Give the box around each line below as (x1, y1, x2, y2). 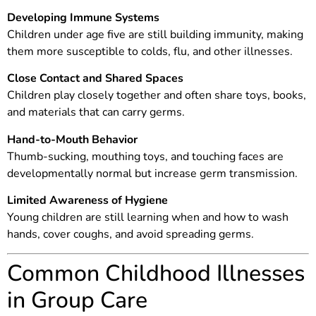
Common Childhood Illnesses (7, 257, 305, 288)
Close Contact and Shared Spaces (7, 71, 183, 87)
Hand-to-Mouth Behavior (7, 131, 138, 147)
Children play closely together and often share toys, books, (7, 87, 306, 104)
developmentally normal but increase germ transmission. (7, 165, 298, 181)
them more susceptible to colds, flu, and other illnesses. (7, 44, 293, 60)
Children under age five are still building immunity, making (7, 27, 303, 43)
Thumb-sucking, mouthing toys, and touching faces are (7, 148, 284, 164)
